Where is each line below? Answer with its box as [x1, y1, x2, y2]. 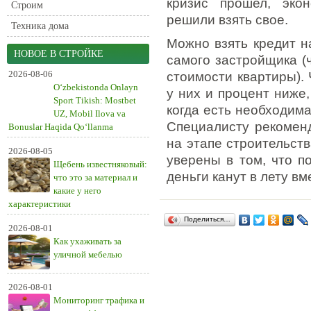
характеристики [8, 199, 71, 209]
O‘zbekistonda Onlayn [53, 82, 138, 92]
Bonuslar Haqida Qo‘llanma [8, 121, 113, 132]
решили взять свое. [167, 12, 288, 27]
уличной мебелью [53, 249, 122, 260]
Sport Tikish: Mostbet [53, 95, 136, 106]
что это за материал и [53, 172, 137, 183]
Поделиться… [184, 215, 230, 223]
